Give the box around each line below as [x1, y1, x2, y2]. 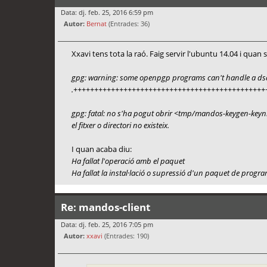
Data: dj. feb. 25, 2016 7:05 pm [61, 220, 153, 229]
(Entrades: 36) [107, 18, 150, 28]
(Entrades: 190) [103, 231, 149, 241]
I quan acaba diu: [71, 144, 132, 155]
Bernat [86, 18, 107, 28]
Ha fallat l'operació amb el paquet [71, 156, 185, 167]
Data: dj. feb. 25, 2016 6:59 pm [61, 7, 153, 17]
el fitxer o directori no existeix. [71, 120, 169, 131]
